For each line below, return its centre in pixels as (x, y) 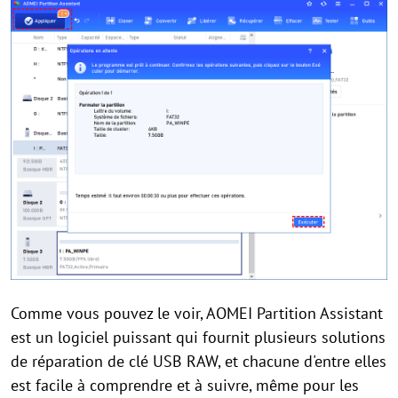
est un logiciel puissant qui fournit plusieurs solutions (198, 338)
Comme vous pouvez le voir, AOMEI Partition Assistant (197, 314)
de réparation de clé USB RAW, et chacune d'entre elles (199, 362)
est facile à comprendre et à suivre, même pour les (185, 386)
